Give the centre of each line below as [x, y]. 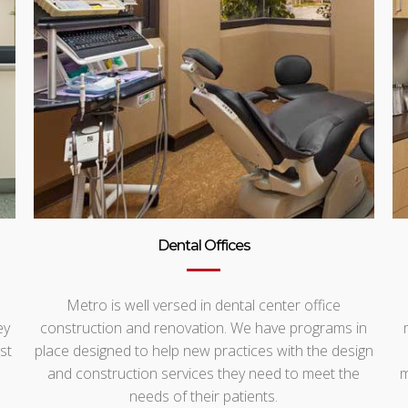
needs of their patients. [204, 396]
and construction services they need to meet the [204, 373]
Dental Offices [204, 245]
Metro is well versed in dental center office [204, 305]
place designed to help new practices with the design [204, 350]
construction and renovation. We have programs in [204, 327]
